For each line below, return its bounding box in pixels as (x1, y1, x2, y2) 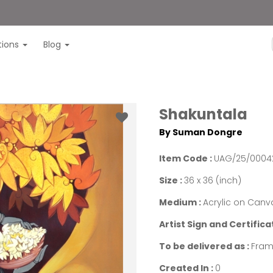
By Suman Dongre (159, 126, 243, 138)
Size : (159, 174, 185, 186)
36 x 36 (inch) (184, 174, 242, 186)
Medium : (159, 196, 204, 208)
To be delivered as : (159, 240, 252, 252)
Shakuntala (159, 104, 248, 124)
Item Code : (159, 152, 214, 165)
